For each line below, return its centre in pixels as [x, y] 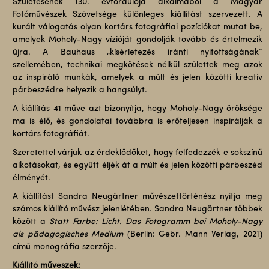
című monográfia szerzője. [64, 247]
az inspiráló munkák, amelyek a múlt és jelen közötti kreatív [138, 78]
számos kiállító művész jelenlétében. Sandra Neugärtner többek [138, 209]
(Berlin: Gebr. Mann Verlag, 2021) [193, 234]
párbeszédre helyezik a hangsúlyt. [80, 90]
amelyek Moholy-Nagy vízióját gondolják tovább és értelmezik [138, 40]
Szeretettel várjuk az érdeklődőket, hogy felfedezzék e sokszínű [138, 153]
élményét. [31, 178]
